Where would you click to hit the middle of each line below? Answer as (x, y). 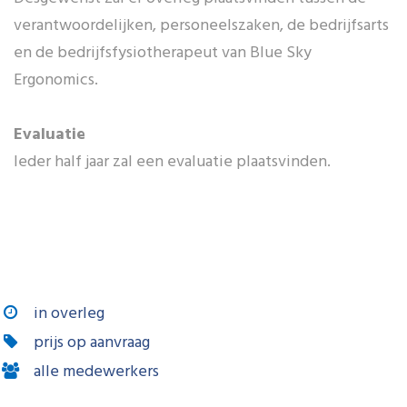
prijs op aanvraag (92, 343)
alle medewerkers (97, 372)
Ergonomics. (56, 80)
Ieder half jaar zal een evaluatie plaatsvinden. (174, 162)
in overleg (69, 314)
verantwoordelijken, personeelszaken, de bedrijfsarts (201, 26)
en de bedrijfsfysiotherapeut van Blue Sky (163, 53)
